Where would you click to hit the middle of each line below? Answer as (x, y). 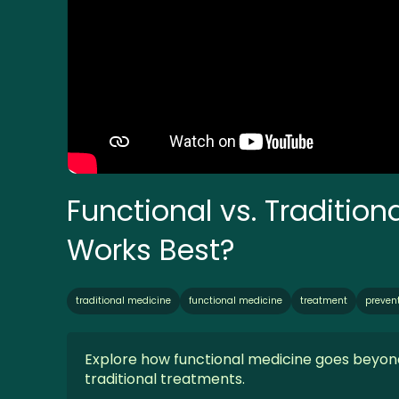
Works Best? (151, 250)
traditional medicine (123, 301)
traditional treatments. (165, 379)
